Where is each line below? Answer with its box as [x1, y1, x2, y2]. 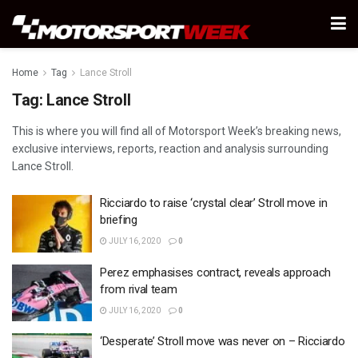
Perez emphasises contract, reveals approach [100, 265, 332, 280]
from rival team [100, 281, 177, 296]
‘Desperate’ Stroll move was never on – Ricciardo [100, 334, 345, 348]
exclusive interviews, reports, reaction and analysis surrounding [12, 142, 328, 155]
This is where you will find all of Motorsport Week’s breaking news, [12, 125, 341, 137]
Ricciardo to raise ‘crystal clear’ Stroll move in [100, 196, 328, 210]
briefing [100, 213, 137, 227]
